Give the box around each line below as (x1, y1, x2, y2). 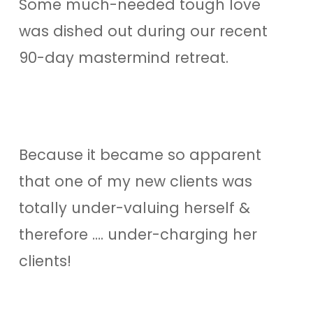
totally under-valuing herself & (18, 197, 250, 218)
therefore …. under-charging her (18, 224, 257, 245)
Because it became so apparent (18, 144, 261, 165)
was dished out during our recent (18, 20, 268, 41)
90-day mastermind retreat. (18, 47, 228, 68)
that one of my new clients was (18, 170, 252, 191)
